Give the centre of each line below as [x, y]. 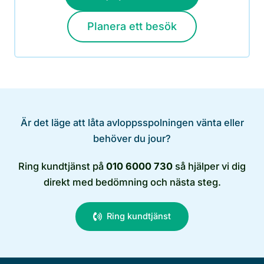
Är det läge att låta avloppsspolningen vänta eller [132, 122]
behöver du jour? [132, 138]
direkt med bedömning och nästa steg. [132, 182]
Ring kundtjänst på [62, 166]
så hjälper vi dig [209, 166]
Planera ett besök [132, 26]
